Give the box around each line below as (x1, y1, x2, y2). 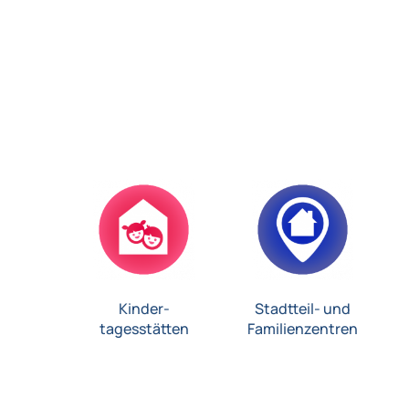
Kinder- (118, 299, 170, 320)
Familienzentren (246, 319, 358, 340)
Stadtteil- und (254, 299, 351, 320)
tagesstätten (99, 319, 189, 340)
